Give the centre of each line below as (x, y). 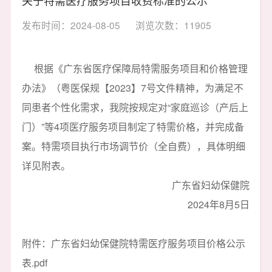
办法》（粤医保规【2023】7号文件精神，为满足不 (132, 88)
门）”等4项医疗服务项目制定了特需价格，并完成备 (133, 127)
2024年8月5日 (219, 205)
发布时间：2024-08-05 (71, 25)
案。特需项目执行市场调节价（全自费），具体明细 (133, 146)
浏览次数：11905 (174, 25)
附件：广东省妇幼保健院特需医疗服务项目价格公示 (133, 243)
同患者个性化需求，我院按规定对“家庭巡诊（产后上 (135, 107)
